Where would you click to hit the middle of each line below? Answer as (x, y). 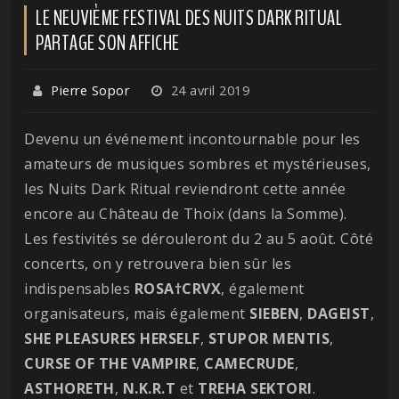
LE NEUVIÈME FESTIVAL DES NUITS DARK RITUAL (189, 17)
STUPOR (238, 338)
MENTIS (301, 338)
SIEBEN (274, 313)
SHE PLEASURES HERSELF (112, 338)
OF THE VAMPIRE (135, 363)
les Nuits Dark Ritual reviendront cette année (185, 188)
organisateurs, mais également (137, 313)
